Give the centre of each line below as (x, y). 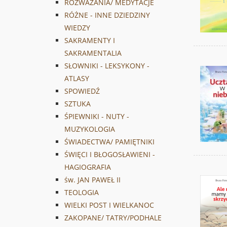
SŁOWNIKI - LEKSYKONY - (107, 66)
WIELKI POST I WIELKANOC (109, 205)
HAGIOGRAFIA (88, 167)
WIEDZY (77, 28)
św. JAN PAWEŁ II (92, 180)
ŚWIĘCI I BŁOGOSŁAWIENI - (110, 155)
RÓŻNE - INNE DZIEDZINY (107, 15)
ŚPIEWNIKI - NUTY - (97, 117)
